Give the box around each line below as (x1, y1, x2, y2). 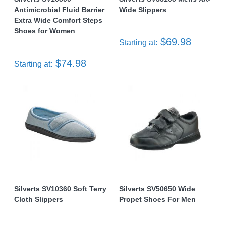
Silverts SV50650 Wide (119, 185, 195, 193)
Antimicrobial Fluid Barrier (14, 6, 104, 14)
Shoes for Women (14, 27, 75, 35)
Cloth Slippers (14, 195, 63, 203)
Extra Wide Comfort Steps (14, 16, 102, 24)
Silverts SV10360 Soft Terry (14, 185, 106, 193)
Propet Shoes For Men (119, 195, 196, 203)
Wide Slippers (119, 6, 166, 14)
